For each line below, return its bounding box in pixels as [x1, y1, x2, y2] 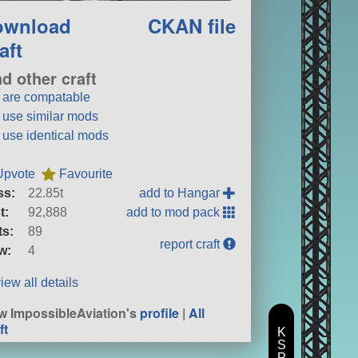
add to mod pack [126, 205, 224, 219]
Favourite [59, 166, 113, 181]
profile [140, 303, 180, 322]
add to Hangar [139, 185, 224, 200]
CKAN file [148, 11, 237, 39]
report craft [160, 237, 224, 251]
